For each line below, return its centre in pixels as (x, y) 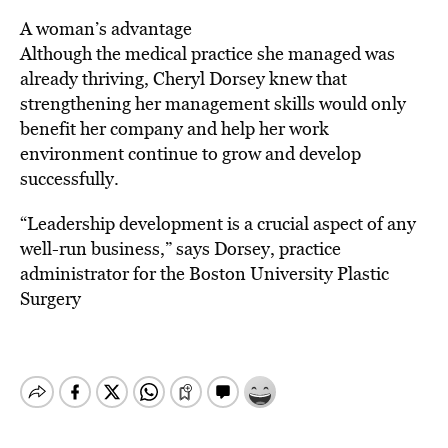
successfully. (69, 178)
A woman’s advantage (106, 28)
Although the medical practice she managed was (207, 53)
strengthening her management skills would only (213, 103)
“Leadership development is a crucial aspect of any (218, 223)
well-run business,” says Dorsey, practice (180, 248)
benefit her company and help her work (174, 128)
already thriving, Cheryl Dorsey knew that (183, 78)
